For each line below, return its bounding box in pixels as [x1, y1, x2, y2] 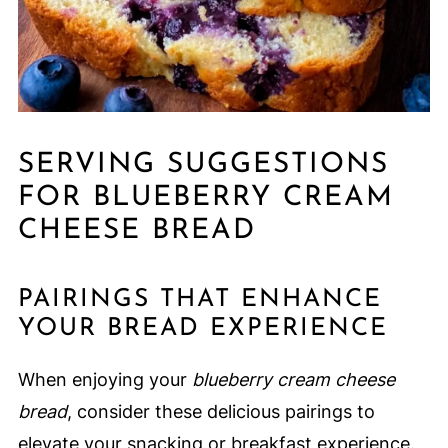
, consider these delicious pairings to [66, 400, 375, 422]
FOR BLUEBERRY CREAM [17, 183, 394, 212]
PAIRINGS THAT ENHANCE [17, 286, 382, 312]
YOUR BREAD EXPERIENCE [17, 315, 388, 341]
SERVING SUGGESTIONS [17, 150, 389, 179]
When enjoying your [17, 368, 192, 390]
